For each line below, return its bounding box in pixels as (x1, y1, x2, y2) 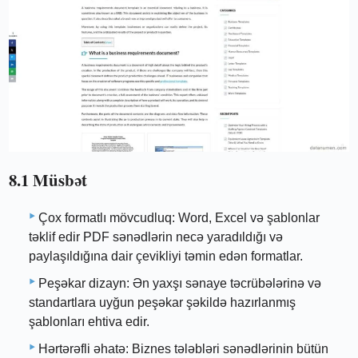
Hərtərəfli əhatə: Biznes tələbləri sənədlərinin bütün (38, 342, 328, 356)
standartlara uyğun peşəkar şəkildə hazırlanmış (29, 296, 296, 310)
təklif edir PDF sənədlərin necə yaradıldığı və (29, 230, 283, 245)
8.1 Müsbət (9, 167, 88, 192)
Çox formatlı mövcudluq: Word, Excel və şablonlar (38, 211, 320, 225)
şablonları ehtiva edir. (29, 315, 149, 329)
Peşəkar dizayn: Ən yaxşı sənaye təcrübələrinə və (38, 276, 321, 291)
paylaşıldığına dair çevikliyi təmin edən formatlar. (29, 249, 303, 264)
